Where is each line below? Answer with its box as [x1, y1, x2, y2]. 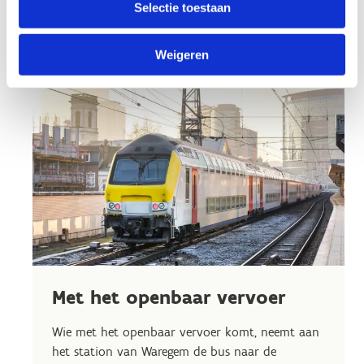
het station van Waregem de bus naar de [52, 343, 276, 359]
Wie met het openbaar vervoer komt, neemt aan [52, 323, 319, 340]
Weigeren [155, 47, 209, 62]
